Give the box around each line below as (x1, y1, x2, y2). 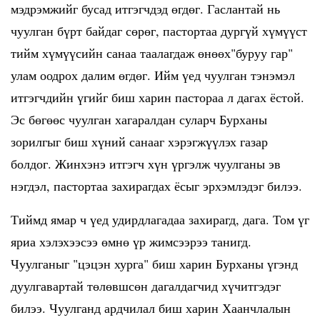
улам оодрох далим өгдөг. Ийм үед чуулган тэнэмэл (11, 66, 295, 84)
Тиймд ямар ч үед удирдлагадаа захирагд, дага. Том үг (11, 211, 309, 228)
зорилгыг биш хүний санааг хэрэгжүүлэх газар (11, 133, 268, 150)
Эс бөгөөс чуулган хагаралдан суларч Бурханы (11, 111, 267, 128)
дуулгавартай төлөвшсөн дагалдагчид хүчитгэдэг (11, 277, 281, 294)
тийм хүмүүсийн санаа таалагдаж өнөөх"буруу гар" (11, 44, 293, 61)
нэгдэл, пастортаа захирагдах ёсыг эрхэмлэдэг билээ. (11, 177, 302, 194)
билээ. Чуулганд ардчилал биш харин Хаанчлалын (11, 299, 291, 316)
